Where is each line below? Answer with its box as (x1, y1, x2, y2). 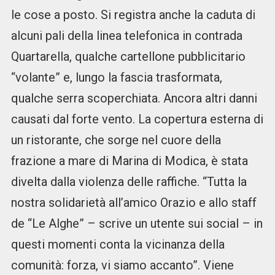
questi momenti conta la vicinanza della (10, 237, 225, 252)
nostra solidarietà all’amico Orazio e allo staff (10, 195, 257, 211)
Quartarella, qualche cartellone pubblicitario (10, 49, 246, 64)
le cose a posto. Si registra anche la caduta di (10, 7, 255, 23)
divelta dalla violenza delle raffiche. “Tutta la (10, 174, 247, 190)
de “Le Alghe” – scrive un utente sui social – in (10, 216, 263, 231)
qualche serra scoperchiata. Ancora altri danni (10, 91, 257, 106)
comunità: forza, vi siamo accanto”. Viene (10, 258, 234, 273)
